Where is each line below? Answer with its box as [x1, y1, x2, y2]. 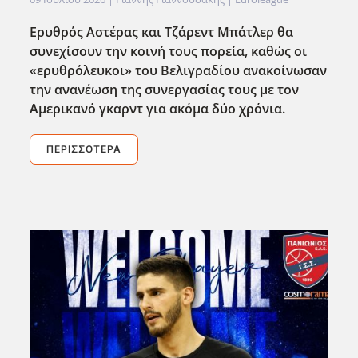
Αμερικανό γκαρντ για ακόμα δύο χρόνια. [30, 100, 286, 118]
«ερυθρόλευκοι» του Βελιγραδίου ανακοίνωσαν [30, 62, 328, 80]
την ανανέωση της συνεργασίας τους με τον [30, 81, 300, 99]
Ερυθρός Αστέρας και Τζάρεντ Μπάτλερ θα [30, 23, 294, 42]
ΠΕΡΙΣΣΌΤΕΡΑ [46, 143, 122, 156]
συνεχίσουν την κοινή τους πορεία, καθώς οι [30, 42, 308, 61]
